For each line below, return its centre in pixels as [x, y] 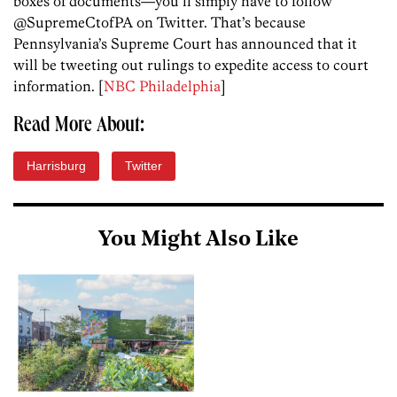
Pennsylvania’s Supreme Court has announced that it [185, 44]
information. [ [58, 86]
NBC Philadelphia [162, 86]
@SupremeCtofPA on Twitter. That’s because [160, 23]
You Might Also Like [198, 241]
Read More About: [79, 127]
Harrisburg [56, 166]
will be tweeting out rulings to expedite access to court [191, 65]
